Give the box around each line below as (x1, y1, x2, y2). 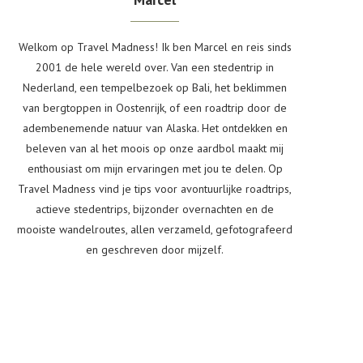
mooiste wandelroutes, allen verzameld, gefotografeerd (17, 222, 293, 237)
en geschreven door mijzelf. (86, 242, 224, 257)
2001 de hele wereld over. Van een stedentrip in (36, 60, 274, 75)
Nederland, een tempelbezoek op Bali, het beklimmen (23, 80, 287, 95)
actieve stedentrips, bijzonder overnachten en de (36, 202, 274, 216)
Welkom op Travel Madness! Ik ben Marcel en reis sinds (18, 40, 292, 54)
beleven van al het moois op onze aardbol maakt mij (26, 141, 284, 156)
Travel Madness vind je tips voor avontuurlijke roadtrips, (18, 181, 292, 196)
